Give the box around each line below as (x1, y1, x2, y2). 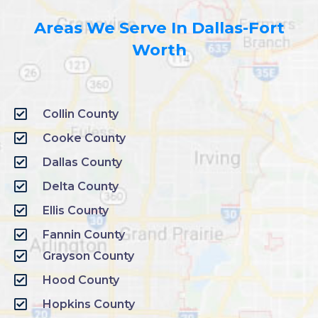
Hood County (43, 273, 119, 287)
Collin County (43, 107, 119, 121)
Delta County (43, 180, 119, 194)
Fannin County (43, 228, 125, 242)
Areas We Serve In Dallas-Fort (33, 18, 285, 38)
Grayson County (43, 249, 134, 263)
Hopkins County (43, 297, 135, 312)
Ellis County (43, 204, 109, 218)
